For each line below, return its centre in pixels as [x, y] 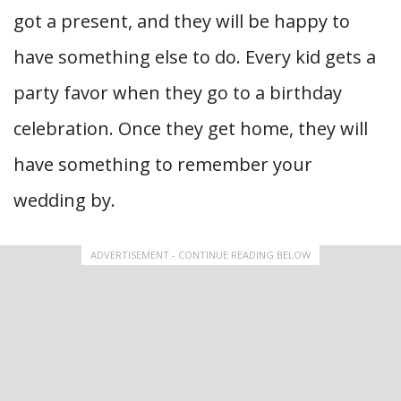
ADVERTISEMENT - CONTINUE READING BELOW [200, 254]
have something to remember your [163, 164]
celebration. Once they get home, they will [191, 128]
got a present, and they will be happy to [182, 21]
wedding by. [64, 200]
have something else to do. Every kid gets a [195, 56]
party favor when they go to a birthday [178, 92]
